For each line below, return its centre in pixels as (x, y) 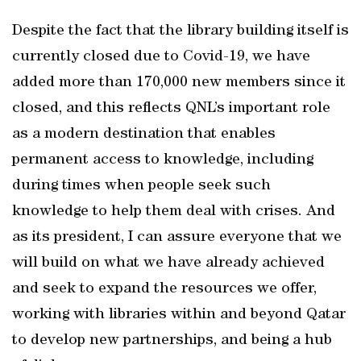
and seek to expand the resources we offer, (164, 289)
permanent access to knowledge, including (163, 160)
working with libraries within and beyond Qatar (179, 315)
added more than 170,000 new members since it (179, 83)
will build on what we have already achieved (168, 263)
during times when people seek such (141, 186)
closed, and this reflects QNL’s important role (171, 109)
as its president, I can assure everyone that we (177, 238)
